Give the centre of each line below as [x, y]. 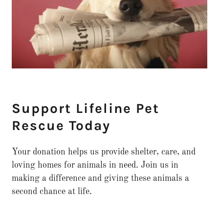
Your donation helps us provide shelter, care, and [104, 152]
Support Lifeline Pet [86, 109]
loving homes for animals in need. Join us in [95, 165]
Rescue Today [61, 126]
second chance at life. [52, 192]
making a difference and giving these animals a [100, 179]
